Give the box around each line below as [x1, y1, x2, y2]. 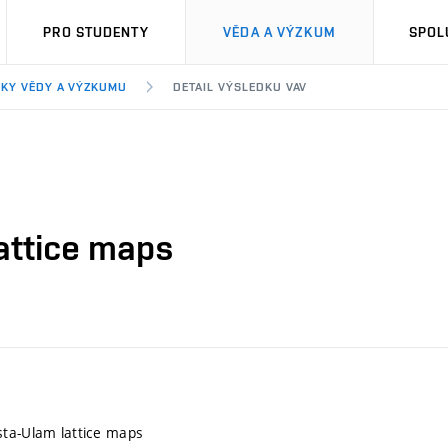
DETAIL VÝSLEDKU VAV [173, 80, 308, 94]
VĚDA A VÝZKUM [223, 24, 336, 40]
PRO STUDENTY [43, 24, 149, 40]
